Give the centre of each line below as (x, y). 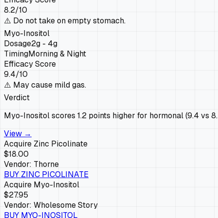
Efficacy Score (30, 64)
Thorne (46, 164)
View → (18, 133)
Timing (16, 54)
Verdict (17, 97)
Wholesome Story (66, 205)
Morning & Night (57, 54)
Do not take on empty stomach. (69, 20)
